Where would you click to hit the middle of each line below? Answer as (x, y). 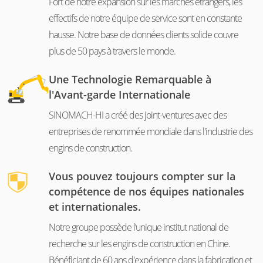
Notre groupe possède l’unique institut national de (139, 227)
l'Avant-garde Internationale (120, 95)
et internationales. (95, 207)
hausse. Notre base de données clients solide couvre (144, 35)
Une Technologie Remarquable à (130, 80)
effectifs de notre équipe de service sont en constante (146, 18)
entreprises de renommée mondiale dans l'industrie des (151, 132)
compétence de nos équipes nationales (147, 192)
